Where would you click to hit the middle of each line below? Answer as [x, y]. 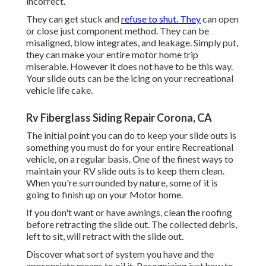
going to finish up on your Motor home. [104, 195]
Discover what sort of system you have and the [120, 254]
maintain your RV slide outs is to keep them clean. [125, 171]
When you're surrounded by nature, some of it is [122, 183]
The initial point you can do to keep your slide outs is [131, 135]
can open [220, 19]
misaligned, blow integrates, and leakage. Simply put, [132, 43]
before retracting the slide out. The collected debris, [132, 224]
